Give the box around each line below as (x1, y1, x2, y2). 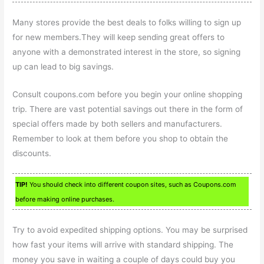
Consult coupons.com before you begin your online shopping (12, 89, 243, 99)
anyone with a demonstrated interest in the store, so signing (12, 47, 241, 57)
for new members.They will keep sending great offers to (12, 32, 225, 42)
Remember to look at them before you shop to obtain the (12, 133, 229, 143)
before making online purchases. (15, 195, 115, 204)
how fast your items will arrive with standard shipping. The (12, 240, 234, 250)
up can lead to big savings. (12, 61, 114, 71)
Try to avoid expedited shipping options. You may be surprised (12, 225, 248, 235)
